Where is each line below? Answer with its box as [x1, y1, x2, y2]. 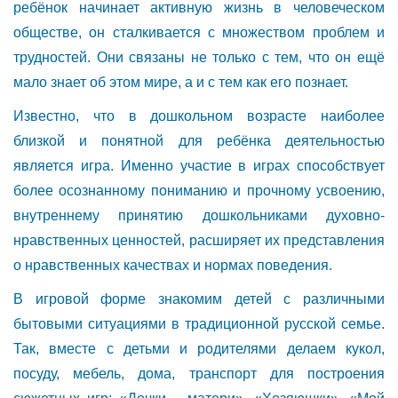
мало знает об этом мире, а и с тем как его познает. [13, 74, 348, 90]
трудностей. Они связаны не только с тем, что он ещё [13, 49, 385, 65]
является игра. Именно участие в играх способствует [13, 157, 385, 173]
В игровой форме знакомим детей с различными [13, 291, 385, 306]
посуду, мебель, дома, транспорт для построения [13, 365, 385, 381]
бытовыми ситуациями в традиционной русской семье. [13, 315, 385, 331]
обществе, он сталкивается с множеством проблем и [13, 24, 385, 40]
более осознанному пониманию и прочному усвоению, [13, 182, 385, 198]
